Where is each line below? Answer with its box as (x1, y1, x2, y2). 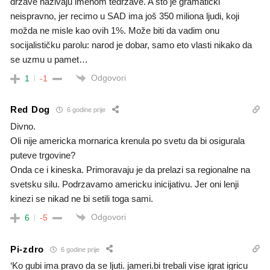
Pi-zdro (10, 243, 44, 254)
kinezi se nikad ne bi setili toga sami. (10, 193, 153, 204)
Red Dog (10, 104, 50, 115)
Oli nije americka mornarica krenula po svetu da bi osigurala (10, 135, 245, 146)
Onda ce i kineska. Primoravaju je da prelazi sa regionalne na (10, 164, 250, 175)
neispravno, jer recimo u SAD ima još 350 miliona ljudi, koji (10, 10, 239, 21)
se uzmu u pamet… (10, 54, 88, 64)
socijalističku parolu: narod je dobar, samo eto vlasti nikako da (10, 39, 252, 50)
